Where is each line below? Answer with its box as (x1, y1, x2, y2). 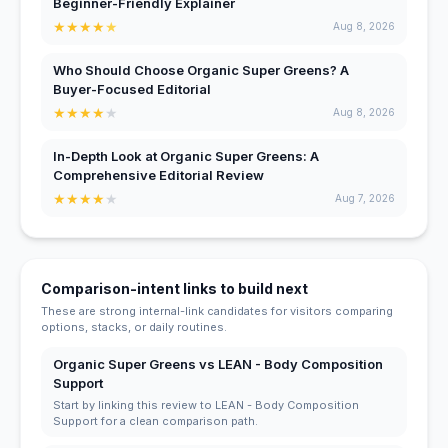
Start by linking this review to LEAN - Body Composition (53, 397, 359, 412)
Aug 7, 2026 (335, 192, 395, 205)
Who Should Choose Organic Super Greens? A (53, 61, 349, 78)
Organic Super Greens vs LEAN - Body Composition (53, 355, 383, 372)
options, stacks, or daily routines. (41, 319, 227, 334)
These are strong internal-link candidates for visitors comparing (41, 303, 393, 318)
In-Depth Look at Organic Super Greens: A (53, 147, 319, 164)
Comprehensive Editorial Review (53, 166, 264, 183)
